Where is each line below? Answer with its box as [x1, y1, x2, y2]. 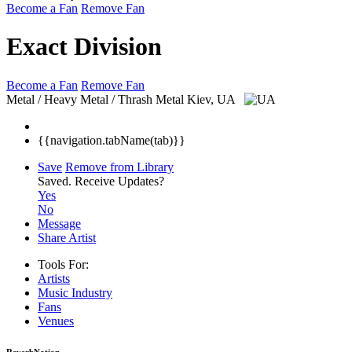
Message [38, 216, 81, 230]
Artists [38, 271, 70, 285]
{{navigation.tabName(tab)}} [38, 133, 185, 147]
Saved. [38, 174, 75, 188]
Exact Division [6, 32, 162, 61]
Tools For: [38, 257, 89, 271]
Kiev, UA [187, 92, 238, 106]
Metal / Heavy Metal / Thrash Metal [6, 92, 184, 106]
